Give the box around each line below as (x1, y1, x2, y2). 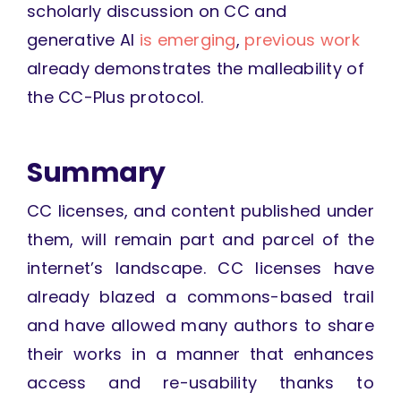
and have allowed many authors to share (26, 314, 375, 337)
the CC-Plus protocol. (26, 86, 204, 109)
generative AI (26, 29, 140, 52)
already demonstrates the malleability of (26, 57, 364, 81)
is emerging (139, 29, 236, 52)
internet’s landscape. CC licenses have (26, 257, 375, 280)
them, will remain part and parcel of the (26, 228, 375, 252)
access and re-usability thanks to (26, 371, 375, 395)
